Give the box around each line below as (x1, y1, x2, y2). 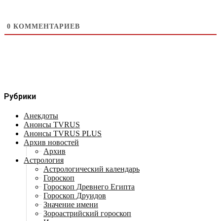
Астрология (24, 156, 64, 165)
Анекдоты (24, 111, 58, 120)
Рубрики (4, 91, 36, 101)
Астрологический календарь (43, 165, 140, 174)
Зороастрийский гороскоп (43, 209, 131, 218)
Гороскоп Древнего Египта (43, 183, 135, 191)
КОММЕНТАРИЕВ (11, 22, 80, 30)
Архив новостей (24, 138, 79, 147)
